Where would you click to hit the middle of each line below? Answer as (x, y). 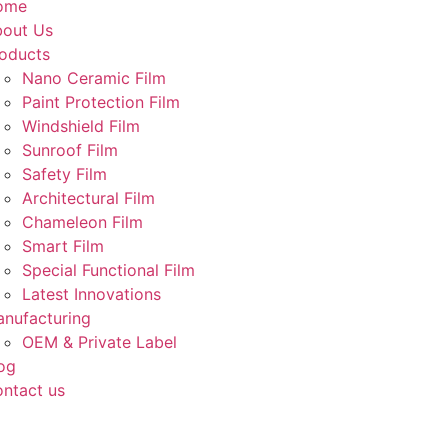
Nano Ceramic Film (93, 78)
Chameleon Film (82, 222)
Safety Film (64, 174)
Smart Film (62, 246)
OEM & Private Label (99, 342)
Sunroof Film (69, 150)
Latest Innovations (91, 294)
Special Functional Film (108, 270)
